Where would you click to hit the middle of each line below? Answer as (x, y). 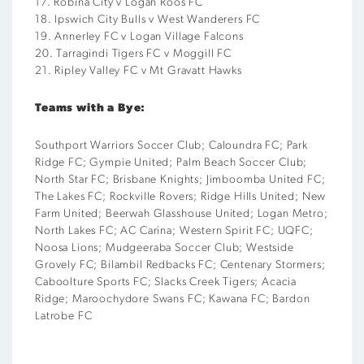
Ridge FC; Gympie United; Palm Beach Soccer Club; (171, 163)
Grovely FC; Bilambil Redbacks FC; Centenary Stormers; (180, 266)
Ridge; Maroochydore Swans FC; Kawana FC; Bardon (173, 300)
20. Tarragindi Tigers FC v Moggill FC (134, 54)
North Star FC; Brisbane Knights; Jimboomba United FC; (180, 180)
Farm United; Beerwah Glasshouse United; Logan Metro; (182, 214)
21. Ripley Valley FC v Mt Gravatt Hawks (139, 71)
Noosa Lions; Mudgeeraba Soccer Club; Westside (165, 249)
